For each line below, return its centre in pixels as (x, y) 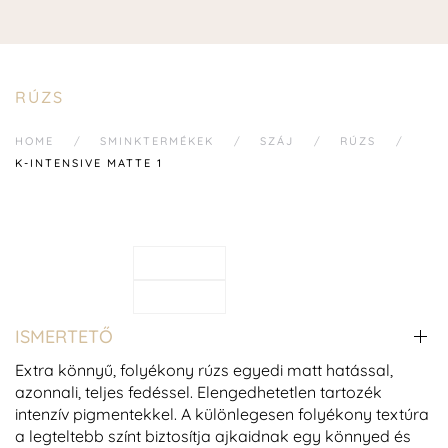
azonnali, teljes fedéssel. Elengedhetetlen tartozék (198, 392)
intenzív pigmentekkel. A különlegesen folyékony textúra (222, 414)
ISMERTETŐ (64, 336)
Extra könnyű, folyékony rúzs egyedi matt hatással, (204, 370)
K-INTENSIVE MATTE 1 (89, 162)
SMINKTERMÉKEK (157, 140)
